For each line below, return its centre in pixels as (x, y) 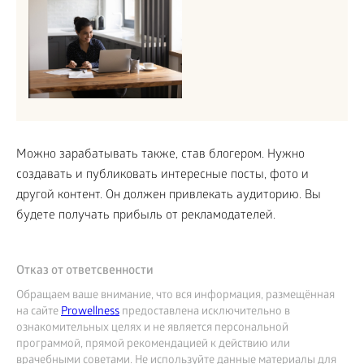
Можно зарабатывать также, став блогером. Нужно (160, 155)
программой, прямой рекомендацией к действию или (153, 344)
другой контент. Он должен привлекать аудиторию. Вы (169, 195)
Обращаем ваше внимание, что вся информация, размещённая (175, 296)
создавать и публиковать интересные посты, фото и (162, 175)
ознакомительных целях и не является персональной (152, 328)
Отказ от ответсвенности (85, 271)
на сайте (39, 312)
